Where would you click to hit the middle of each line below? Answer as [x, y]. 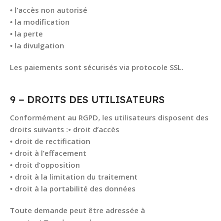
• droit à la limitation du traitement [74, 177]
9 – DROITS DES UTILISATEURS [87, 99]
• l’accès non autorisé [49, 10]
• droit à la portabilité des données [73, 188]
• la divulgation [37, 45]
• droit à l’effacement [48, 153]
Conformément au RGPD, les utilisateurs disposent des [109, 117]
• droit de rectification [50, 141]
